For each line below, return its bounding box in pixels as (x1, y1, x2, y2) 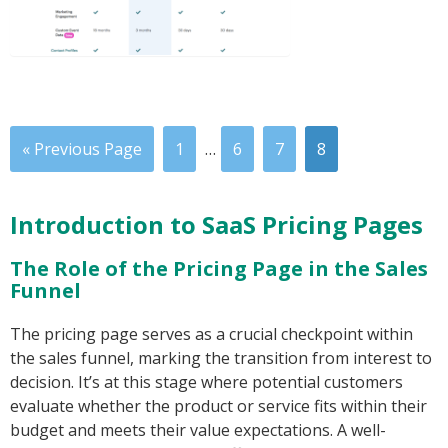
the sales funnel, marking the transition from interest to (10, 347, 432, 370)
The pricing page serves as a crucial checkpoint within (10, 323, 413, 346)
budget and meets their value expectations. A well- (10, 419, 386, 442)
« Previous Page (22, 138, 142, 161)
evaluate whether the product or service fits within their (10, 395, 427, 418)
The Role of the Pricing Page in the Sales (10, 255, 428, 283)
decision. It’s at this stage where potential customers (10, 371, 403, 394)
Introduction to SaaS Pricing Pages (10, 208, 423, 242)
